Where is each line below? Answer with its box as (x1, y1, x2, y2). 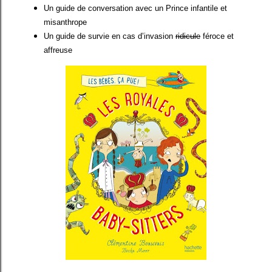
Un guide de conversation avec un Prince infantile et (44, 3, 227, 13)
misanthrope (44, 17, 87, 27)
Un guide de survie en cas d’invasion (44, 31, 175, 41)
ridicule (175, 31, 200, 41)
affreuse (44, 45, 72, 55)
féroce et (200, 31, 234, 41)
